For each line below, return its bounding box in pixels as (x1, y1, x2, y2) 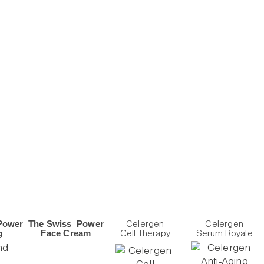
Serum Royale (196, 227, 253, 238)
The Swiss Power (28, 218, 104, 229)
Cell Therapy (120, 227, 171, 238)
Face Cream (41, 227, 91, 238)
